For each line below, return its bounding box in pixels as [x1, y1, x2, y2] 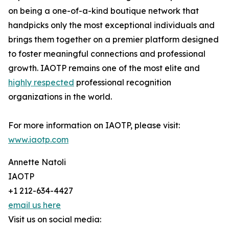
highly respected [8, 77, 74, 88]
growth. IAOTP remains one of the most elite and [8, 63, 200, 74]
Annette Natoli [8, 157, 66, 168]
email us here [8, 200, 61, 211]
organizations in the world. [8, 91, 112, 102]
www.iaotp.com [8, 134, 68, 145]
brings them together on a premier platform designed [8, 34, 219, 45]
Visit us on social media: [8, 214, 101, 225]
